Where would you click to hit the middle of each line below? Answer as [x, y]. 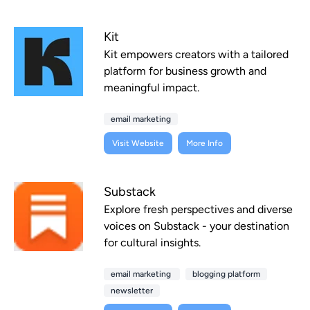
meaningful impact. [152, 88]
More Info [204, 144]
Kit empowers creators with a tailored [196, 55]
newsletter [132, 291]
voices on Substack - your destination [197, 226]
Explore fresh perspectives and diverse [198, 210]
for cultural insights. [152, 243]
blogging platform [226, 274]
